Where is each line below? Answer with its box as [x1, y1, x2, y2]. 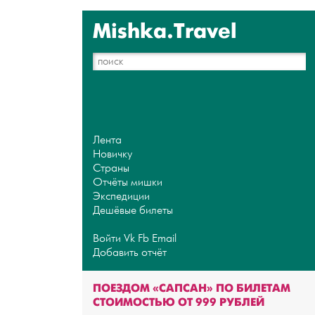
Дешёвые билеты [93, 203, 173, 217]
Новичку [93, 147, 132, 161]
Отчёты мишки [93, 175, 162, 189]
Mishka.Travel [93, 18, 237, 45]
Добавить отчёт [93, 245, 167, 259]
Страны [93, 161, 129, 175]
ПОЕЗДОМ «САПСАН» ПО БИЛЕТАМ [93, 281, 290, 295]
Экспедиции [93, 189, 150, 203]
